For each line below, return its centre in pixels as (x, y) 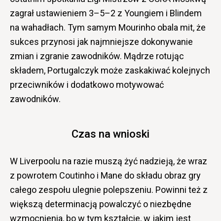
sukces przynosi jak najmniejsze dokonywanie (101, 42)
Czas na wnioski (110, 134)
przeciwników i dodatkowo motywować (87, 85)
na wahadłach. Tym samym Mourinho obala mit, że (108, 28)
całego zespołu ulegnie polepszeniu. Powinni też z (109, 190)
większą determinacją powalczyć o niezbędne (101, 204)
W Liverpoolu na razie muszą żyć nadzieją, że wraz (109, 161)
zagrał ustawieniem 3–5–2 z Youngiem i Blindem (106, 13)
